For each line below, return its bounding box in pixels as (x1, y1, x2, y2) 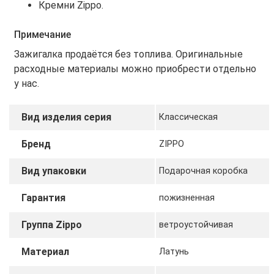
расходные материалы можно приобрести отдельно (14, 63, 256, 75)
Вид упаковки (21, 165, 86, 177)
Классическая (158, 112, 218, 123)
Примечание (14, 29, 71, 41)
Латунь (158, 246, 189, 257)
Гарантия (21, 192, 65, 204)
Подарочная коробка (158, 166, 248, 177)
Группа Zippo (21, 219, 82, 231)
